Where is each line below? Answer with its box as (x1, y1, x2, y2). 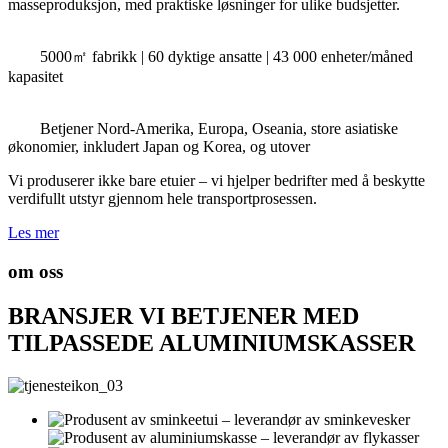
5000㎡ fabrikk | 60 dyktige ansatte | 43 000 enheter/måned (40, 48, 413, 66)
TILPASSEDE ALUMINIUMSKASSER (8, 330, 415, 357)
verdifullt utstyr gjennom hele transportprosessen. (8, 190, 317, 208)
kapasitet (8, 68, 63, 86)
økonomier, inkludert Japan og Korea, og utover (8, 138, 310, 156)
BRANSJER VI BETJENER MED (8, 303, 359, 330)
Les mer (8, 224, 59, 242)
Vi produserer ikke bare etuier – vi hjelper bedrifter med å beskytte (8, 172, 425, 190)
